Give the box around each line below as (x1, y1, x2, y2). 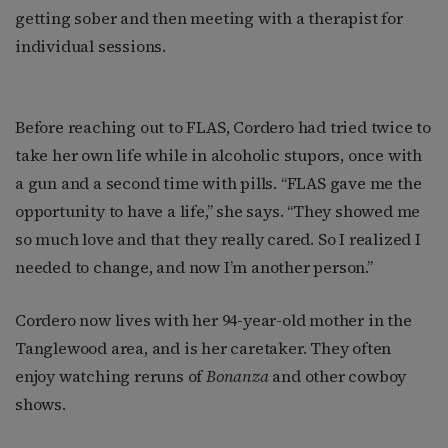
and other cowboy (272, 365, 407, 388)
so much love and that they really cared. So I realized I (15, 228, 421, 251)
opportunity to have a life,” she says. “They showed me (15, 200, 421, 223)
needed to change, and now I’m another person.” (15, 256, 373, 279)
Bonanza (206, 365, 273, 388)
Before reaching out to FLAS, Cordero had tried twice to (15, 116, 431, 139)
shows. (15, 393, 66, 416)
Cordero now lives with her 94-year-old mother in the (15, 309, 412, 332)
